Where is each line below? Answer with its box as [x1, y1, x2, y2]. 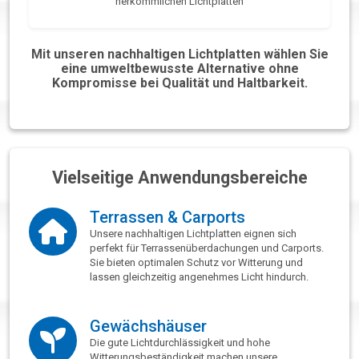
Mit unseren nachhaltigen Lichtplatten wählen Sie [30, 46, 329, 63]
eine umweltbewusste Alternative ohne [60, 61, 299, 77]
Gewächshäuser [90, 317, 207, 337]
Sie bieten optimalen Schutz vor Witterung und [90, 256, 303, 269]
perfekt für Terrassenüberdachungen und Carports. [90, 242, 324, 255]
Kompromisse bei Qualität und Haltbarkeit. [51, 75, 308, 91]
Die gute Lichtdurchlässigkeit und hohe [90, 337, 270, 349]
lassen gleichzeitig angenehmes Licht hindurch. [90, 271, 309, 284]
